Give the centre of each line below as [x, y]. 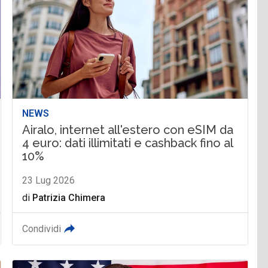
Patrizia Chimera [69, 198]
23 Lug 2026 [49, 181]
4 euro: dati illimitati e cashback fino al [128, 143]
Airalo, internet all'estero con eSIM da [128, 130]
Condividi [42, 229]
